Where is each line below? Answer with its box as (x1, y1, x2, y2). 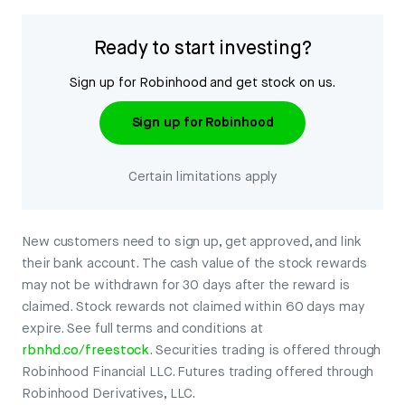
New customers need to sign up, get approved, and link (22, 233, 362, 251)
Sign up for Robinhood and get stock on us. (69, 74, 336, 92)
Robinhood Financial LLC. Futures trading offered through (22, 363, 374, 381)
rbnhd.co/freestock (22, 342, 150, 360)
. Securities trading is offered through (149, 342, 381, 360)
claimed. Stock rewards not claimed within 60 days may (22, 298, 364, 316)
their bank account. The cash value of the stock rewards (22, 255, 367, 273)
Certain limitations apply (127, 168, 278, 186)
